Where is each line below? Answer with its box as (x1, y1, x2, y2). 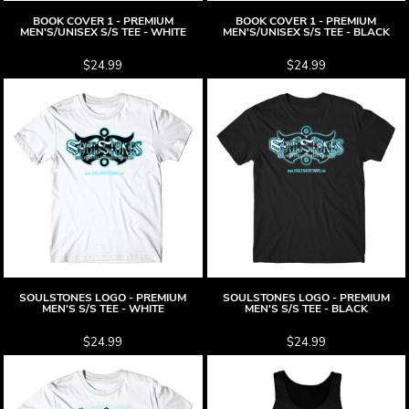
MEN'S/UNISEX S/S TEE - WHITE (19, 25, 186, 39)
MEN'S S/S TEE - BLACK (244, 300, 368, 316)
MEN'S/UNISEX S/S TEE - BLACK (222, 25, 390, 39)
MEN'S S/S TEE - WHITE (41, 300, 164, 316)
